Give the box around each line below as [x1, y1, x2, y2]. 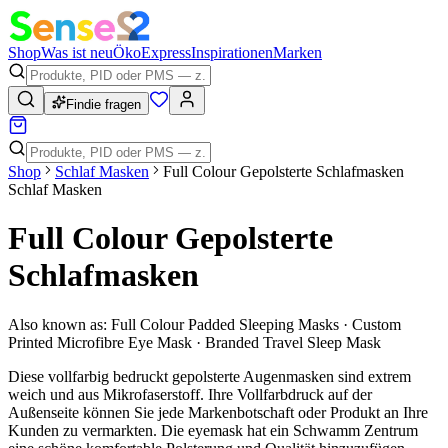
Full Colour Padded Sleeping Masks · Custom [111, 315, 401, 333]
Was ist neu [41, 44, 113, 61]
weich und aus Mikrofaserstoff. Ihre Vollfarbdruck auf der [8, 385, 372, 403]
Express [141, 44, 191, 61]
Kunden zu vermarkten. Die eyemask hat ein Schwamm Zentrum [8, 421, 418, 439]
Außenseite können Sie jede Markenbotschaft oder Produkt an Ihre [8, 403, 428, 421]
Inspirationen [191, 44, 273, 61]
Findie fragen [66, 97, 141, 112]
